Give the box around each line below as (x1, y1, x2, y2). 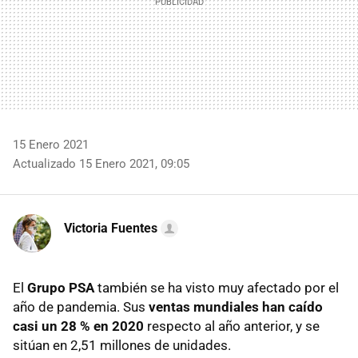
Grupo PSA (27, 279, 94, 296)
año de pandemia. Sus (13, 298, 149, 315)
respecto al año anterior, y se (144, 317, 320, 334)
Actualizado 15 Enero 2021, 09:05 (13, 156, 189, 171)
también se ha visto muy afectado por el (94, 279, 339, 296)
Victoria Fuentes (64, 220, 157, 236)
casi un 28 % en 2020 (13, 317, 144, 334)
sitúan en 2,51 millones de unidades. (13, 336, 231, 353)
